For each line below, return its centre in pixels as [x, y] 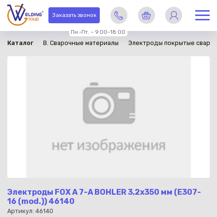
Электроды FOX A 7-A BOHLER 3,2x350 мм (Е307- [104, 192]
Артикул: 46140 [30, 211]
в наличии [23, 11]
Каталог [20, 43]
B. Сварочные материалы [81, 43]
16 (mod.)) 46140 [41, 201]
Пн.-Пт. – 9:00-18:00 [98, 32]
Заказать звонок [74, 15]
